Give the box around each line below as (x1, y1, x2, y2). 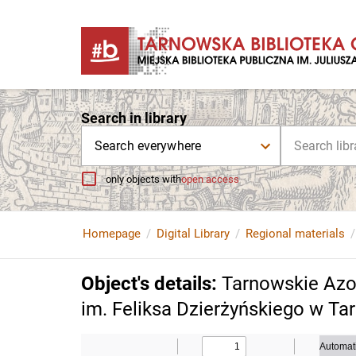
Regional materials (246, 226, 345, 241)
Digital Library (157, 226, 230, 241)
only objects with (106, 172, 181, 185)
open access (181, 172, 239, 185)
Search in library (81, 110, 187, 126)
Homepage (83, 226, 141, 241)
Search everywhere (95, 138, 202, 153)
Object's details (81, 273, 211, 295)
